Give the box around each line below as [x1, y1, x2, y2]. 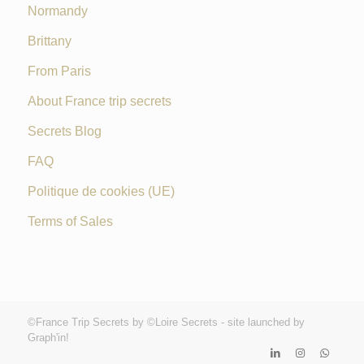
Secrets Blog [27, 123, 102, 138]
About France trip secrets [27, 93, 171, 108]
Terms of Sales [27, 214, 113, 228]
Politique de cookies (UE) [27, 184, 175, 198]
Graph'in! [27, 331, 69, 344]
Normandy [27, 3, 88, 18]
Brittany [27, 33, 71, 48]
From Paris [27, 63, 91, 78]
